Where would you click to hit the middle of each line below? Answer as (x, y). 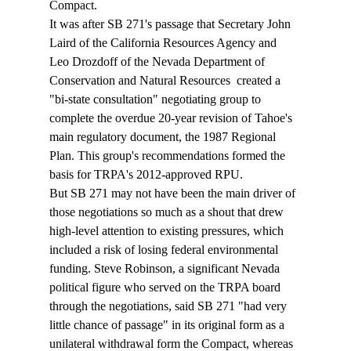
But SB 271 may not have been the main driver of (174, 194)
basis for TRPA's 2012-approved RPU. (149, 175)
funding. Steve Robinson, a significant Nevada (166, 269)
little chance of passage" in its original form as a (168, 325)
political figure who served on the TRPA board (166, 288)
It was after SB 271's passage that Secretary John (171, 24)
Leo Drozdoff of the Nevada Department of (158, 62)
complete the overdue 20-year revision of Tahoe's (172, 118)
